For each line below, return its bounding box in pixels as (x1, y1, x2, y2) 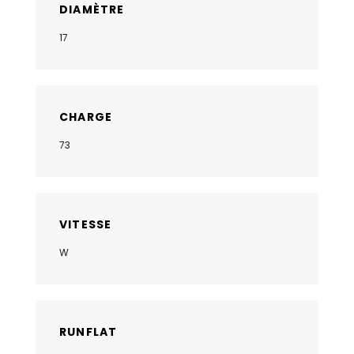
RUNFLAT (59, 323, 118, 340)
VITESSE (59, 216, 112, 232)
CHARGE (59, 108, 113, 125)
